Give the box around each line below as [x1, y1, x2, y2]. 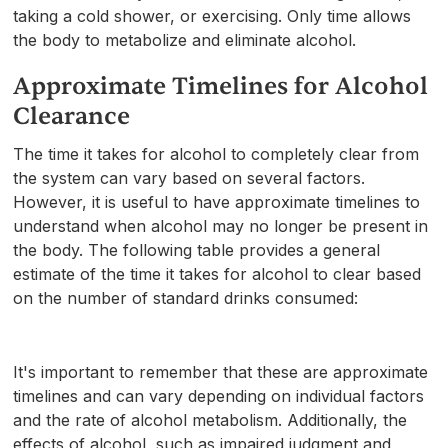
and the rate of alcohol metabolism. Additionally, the [13, 409, 408, 430]
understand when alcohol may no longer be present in [13, 215, 429, 236]
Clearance [13, 100, 131, 132]
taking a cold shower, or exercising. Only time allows [13, 5, 412, 26]
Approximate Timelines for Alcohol [13, 70, 429, 102]
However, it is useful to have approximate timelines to [13, 191, 421, 212]
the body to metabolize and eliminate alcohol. [13, 29, 357, 50]
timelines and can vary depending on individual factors [13, 385, 425, 406]
